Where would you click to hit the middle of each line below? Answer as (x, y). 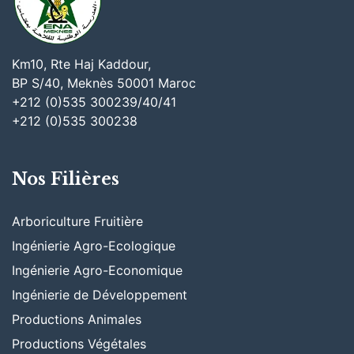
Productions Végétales (79, 344)
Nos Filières (66, 179)
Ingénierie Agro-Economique (97, 271)
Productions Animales (77, 320)
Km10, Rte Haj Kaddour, (81, 64)
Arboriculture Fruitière (77, 222)
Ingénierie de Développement (100, 295)
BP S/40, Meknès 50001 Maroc (104, 83)
